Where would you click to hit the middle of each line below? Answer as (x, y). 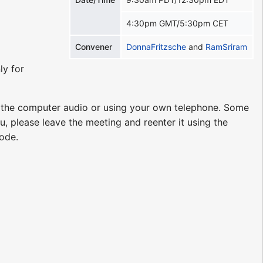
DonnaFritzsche (156, 46)
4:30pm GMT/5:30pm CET (178, 23)
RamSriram (227, 46)
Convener (94, 46)
